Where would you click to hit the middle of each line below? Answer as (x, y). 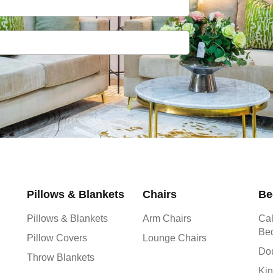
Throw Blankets (60, 257)
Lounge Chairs (174, 238)
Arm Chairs (167, 218)
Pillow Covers (57, 238)
